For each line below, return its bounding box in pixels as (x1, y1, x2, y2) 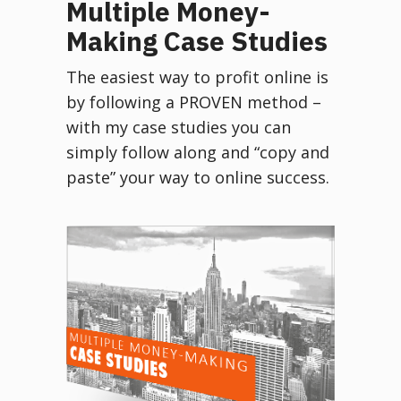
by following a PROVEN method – (66, 90, 321, 113)
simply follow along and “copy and (66, 141, 329, 163)
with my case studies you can (66, 115, 291, 138)
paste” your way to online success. (66, 166, 329, 188)
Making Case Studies (66, 22, 328, 58)
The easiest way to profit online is (66, 65, 328, 88)
